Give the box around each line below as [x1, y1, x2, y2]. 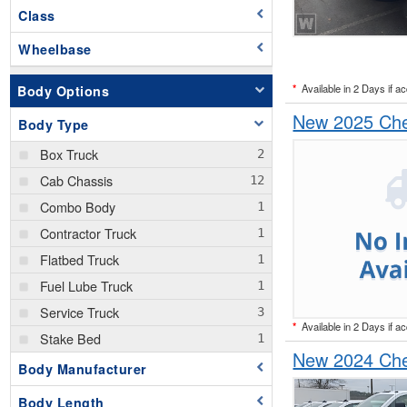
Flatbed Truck [40, 250, 119, 270]
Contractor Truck [40, 223, 136, 243]
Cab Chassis [40, 171, 113, 191]
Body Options [17, 82, 109, 101]
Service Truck [40, 303, 119, 323]
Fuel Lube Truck [40, 276, 133, 296]
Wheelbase [18, 40, 92, 59]
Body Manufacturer [18, 360, 147, 379]
